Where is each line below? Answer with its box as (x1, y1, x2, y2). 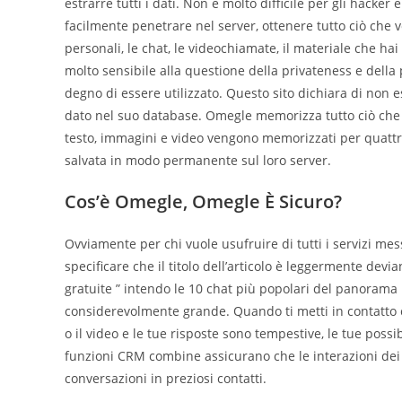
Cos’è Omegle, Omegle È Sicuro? (65, 188, 342, 214)
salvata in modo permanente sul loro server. (65, 151, 331, 169)
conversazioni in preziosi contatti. (65, 369, 267, 387)
